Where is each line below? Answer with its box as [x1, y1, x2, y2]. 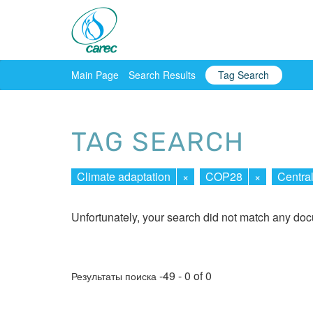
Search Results [129, 67, 196, 82]
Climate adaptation [77, 168, 170, 184]
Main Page [71, 67, 119, 82]
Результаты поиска [71, 269, 159, 284]
